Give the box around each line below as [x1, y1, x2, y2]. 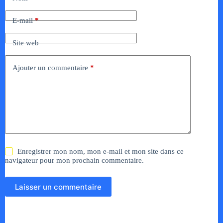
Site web [12, 38, 39, 47]
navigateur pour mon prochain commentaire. [5, 156, 144, 165]
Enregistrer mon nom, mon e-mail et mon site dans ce [17, 147, 184, 156]
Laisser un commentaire [15, 182, 102, 192]
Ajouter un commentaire [12, 63, 88, 72]
